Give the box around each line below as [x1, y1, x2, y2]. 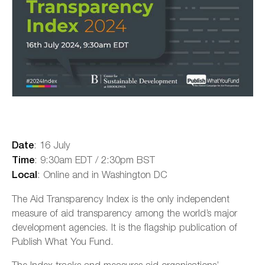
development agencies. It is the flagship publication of [12, 221, 237, 232]
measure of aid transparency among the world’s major [12, 206, 237, 218]
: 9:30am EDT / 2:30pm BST [34, 153, 155, 165]
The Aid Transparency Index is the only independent [12, 192, 230, 204]
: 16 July [34, 138, 70, 150]
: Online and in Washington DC [37, 168, 167, 180]
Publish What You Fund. [12, 235, 114, 247]
